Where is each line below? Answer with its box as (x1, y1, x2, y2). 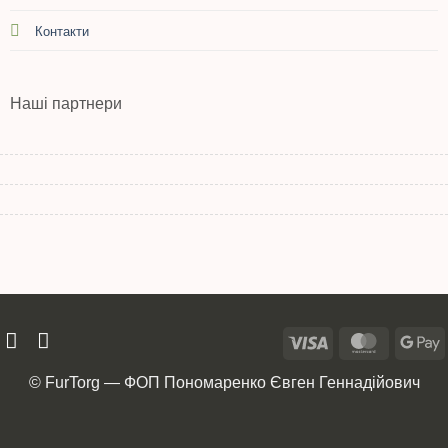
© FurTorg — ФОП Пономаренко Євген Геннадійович (28, 373, 420, 391)
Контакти (34, 23, 89, 39)
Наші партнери (9, 94, 122, 112)
